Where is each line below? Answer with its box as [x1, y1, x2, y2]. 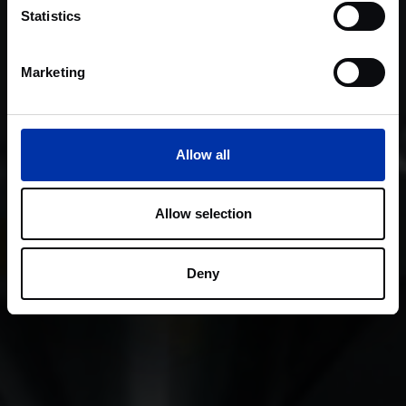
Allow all [176, 146, 230, 162]
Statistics [21, 7, 81, 24]
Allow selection [154, 206, 252, 221]
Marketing [21, 63, 85, 80]
